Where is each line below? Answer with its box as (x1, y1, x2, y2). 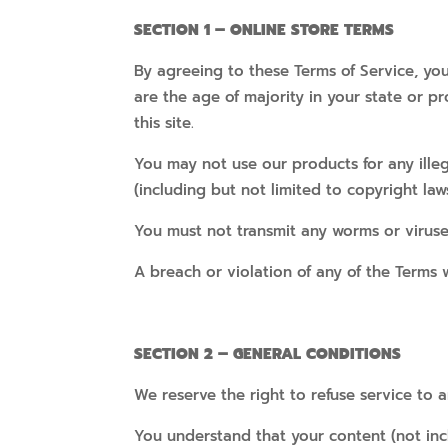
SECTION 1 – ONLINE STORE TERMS (134, 19, 395, 42)
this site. (134, 112, 195, 135)
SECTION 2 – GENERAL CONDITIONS (134, 343, 402, 366)
